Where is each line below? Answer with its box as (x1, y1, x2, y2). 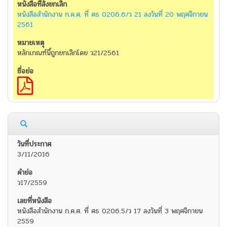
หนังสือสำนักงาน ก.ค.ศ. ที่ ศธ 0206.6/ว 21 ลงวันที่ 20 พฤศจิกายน (17, 9, 208, 20)
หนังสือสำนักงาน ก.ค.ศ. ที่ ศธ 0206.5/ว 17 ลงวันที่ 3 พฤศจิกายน (17, 206, 203, 217)
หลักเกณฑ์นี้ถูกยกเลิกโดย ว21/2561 (17, 48, 119, 59)
